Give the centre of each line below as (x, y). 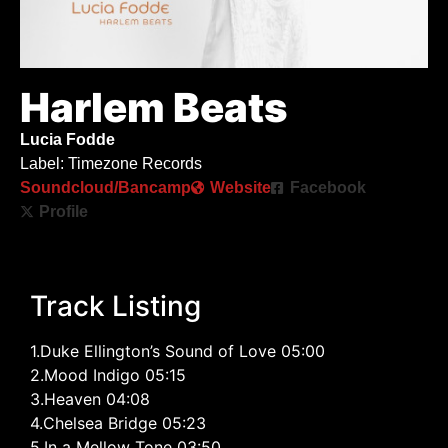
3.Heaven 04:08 (90, 399)
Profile (63, 212)
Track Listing (115, 306)
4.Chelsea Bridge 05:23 (118, 423)
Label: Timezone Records (111, 164)
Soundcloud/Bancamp (105, 188)
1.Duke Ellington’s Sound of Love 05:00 (177, 351)
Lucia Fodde (67, 140)
